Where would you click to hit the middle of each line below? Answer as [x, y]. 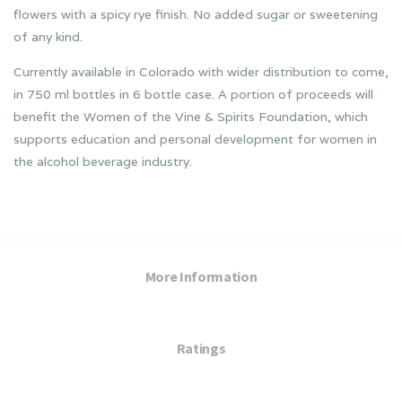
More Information [201, 276]
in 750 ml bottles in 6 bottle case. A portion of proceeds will [193, 94]
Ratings [201, 348]
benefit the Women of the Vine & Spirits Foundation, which [191, 116]
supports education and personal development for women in [195, 139]
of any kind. [48, 36]
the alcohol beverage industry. [103, 161]
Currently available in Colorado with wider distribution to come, [201, 71]
